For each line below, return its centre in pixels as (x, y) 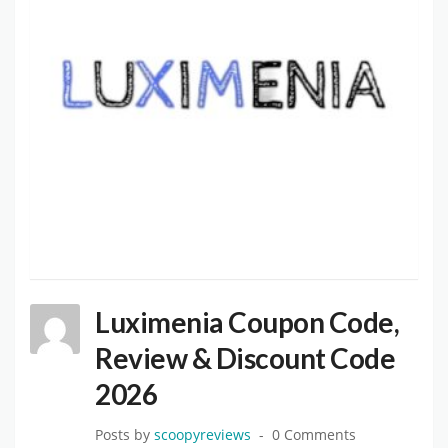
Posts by (124, 435)
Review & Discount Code (245, 358)
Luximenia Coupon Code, (247, 322)
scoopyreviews (202, 435)
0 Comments (314, 435)
